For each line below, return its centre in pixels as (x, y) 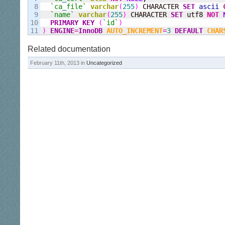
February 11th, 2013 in (58, 63)
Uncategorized (104, 63)
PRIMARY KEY (72, 23)
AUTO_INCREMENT (135, 31)
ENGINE (62, 31)
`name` (62, 15)
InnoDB (90, 31)
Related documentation (69, 49)
